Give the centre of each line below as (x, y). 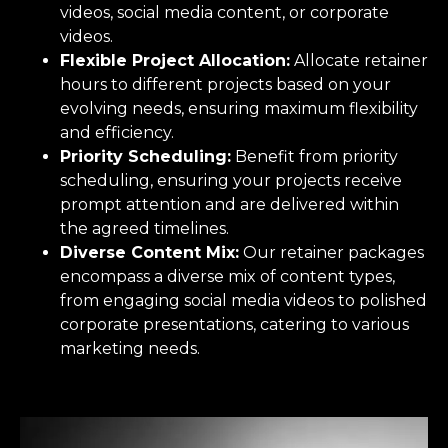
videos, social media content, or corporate (224, 12)
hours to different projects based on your (225, 84)
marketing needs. (130, 348)
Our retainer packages (331, 252)
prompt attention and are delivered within (229, 204)
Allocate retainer (359, 60)
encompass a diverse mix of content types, (227, 276)
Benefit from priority (314, 156)
